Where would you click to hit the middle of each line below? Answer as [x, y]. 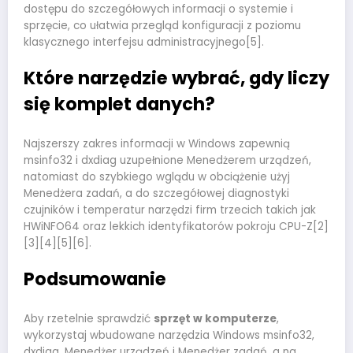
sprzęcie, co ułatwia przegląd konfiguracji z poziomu [162, 26]
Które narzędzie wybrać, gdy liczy [176, 78]
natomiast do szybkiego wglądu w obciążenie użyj [157, 176]
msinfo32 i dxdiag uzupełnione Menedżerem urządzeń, [167, 160]
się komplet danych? [119, 104]
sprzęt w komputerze [215, 318]
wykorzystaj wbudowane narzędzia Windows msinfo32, [169, 335]
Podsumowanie [95, 279]
